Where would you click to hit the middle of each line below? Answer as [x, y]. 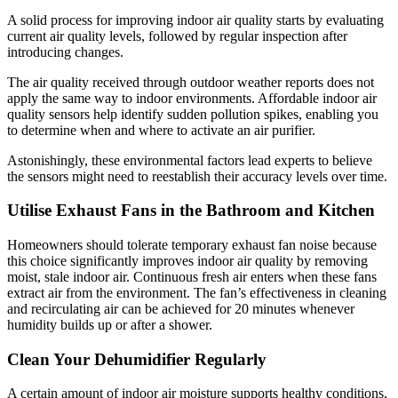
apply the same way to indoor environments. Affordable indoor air [192, 98]
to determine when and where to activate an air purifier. [161, 130]
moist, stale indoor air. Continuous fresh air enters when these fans [192, 277]
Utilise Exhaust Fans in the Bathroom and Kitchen [191, 211]
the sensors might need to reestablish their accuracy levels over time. [197, 176]
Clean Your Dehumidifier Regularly [137, 359]
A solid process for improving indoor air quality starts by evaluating [195, 20]
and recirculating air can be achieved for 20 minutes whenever [181, 309]
